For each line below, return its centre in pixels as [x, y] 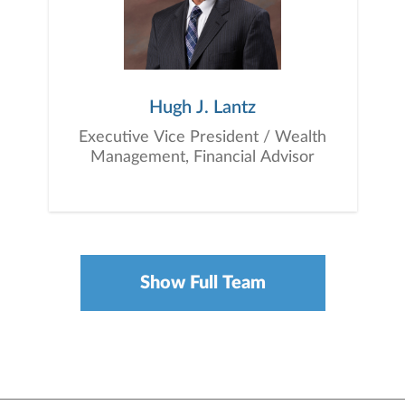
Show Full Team [202, 283]
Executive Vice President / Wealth [202, 137]
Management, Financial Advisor [202, 157]
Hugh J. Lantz [202, 108]
